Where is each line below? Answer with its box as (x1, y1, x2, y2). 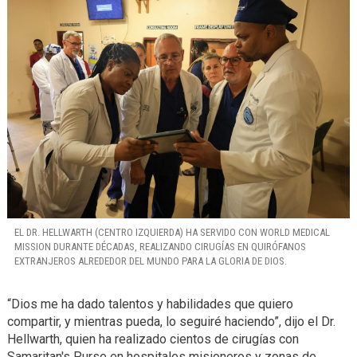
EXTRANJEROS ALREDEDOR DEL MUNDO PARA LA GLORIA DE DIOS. (14, 255, 287, 268)
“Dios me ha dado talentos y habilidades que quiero (6, 296, 293, 312)
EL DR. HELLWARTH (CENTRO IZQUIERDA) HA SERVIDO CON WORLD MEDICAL (14, 226, 330, 239)
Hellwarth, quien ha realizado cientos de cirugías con (6, 331, 299, 347)
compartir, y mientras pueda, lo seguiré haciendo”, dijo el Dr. (6, 313, 335, 329)
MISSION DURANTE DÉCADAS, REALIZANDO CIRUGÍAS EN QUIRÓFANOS (14, 241, 306, 253)
